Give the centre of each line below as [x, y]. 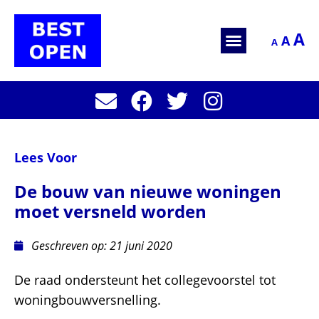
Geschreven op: [69, 246]
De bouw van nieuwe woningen [148, 192]
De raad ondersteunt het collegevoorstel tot [145, 280]
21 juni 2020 [141, 246]
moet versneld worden [110, 211]
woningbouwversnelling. [88, 300]
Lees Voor [46, 158]
